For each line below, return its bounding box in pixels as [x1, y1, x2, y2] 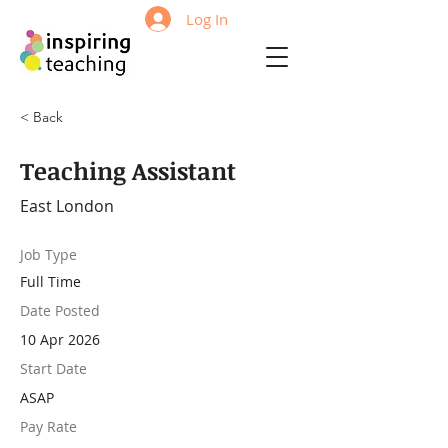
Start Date [20, 359, 87, 378]
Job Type [20, 245, 77, 264]
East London [20, 195, 114, 217]
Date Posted [20, 301, 100, 320]
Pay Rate [20, 417, 77, 436]
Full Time [20, 272, 81, 291]
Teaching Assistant [20, 154, 236, 187]
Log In [185, 8, 228, 29]
